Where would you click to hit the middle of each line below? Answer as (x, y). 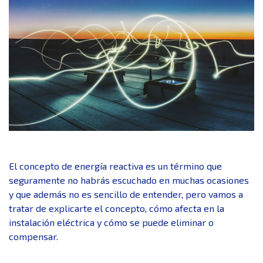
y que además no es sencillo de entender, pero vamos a (126, 194)
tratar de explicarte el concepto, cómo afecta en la (117, 208)
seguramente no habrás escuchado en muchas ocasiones (129, 180)
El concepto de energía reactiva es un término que (115, 166)
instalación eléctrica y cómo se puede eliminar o (111, 222)
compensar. (33, 236)
